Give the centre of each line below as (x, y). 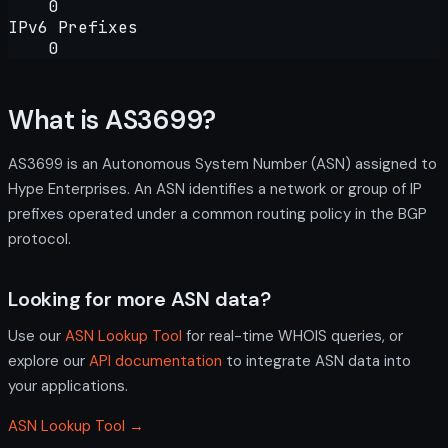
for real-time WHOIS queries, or (292, 335)
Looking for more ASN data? (139, 298)
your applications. (68, 385)
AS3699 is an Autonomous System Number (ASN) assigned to (222, 163)
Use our (36, 335)
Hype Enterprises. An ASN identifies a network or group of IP (215, 188)
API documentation (155, 360)
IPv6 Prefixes (73, 27)
